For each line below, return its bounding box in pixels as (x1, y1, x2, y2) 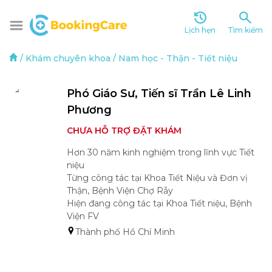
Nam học (118, 53, 158, 64)
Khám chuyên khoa (25, 53, 110, 64)
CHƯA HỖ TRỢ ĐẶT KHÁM (67, 125, 182, 136)
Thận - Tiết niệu (166, 53, 237, 64)
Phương (67, 103, 115, 117)
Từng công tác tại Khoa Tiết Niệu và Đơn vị (67, 172, 248, 183)
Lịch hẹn (185, 25, 216, 35)
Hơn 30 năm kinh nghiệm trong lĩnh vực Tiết (67, 147, 254, 158)
